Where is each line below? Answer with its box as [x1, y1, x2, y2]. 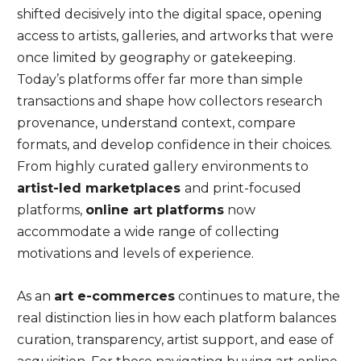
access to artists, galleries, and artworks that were [16, 28, 334, 44]
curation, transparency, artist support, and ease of [16, 332, 334, 347]
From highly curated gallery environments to [16, 159, 309, 174]
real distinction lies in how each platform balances [16, 310, 336, 326]
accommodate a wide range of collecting [16, 224, 280, 239]
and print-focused [184, 180, 301, 196]
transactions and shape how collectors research [16, 93, 322, 109]
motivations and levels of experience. [16, 246, 254, 261]
